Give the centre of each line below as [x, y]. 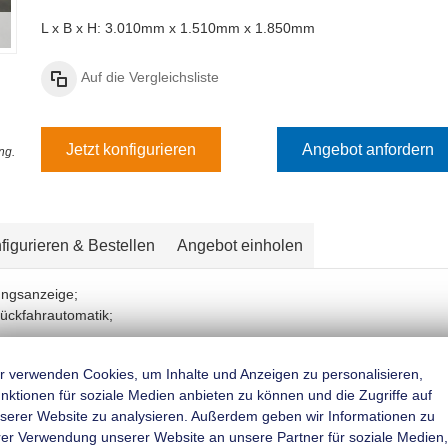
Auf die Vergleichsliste [149, 77]
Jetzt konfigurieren [130, 149]
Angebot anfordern [368, 149]
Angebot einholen [240, 246]
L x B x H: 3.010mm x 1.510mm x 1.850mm [177, 28]
